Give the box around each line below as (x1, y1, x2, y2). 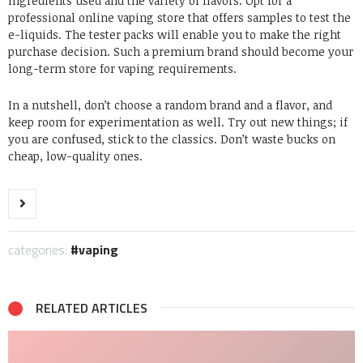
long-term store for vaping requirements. (8, 61, 240, 77)
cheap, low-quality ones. (8, 148, 143, 164)
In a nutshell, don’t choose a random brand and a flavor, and (8, 97, 332, 113)
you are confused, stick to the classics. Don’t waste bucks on (8, 131, 335, 147)
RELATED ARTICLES (36, 298, 147, 318)
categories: (8, 240, 70, 260)
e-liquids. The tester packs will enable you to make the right (8, 27, 341, 43)
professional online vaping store (8, 10, 185, 26)
